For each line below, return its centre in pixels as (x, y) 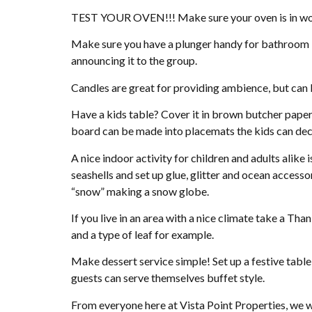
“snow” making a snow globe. (140, 191)
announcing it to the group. (134, 61)
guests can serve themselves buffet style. (168, 278)
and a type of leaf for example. (142, 234)
